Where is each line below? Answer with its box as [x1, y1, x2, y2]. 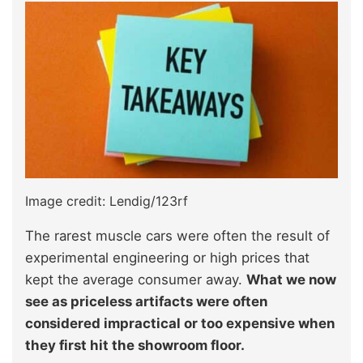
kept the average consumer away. [25, 271, 246, 288]
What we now [246, 271, 336, 288]
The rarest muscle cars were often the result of [25, 227, 330, 244]
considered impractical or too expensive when [25, 314, 335, 331]
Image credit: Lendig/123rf [25, 192, 188, 209]
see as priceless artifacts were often [25, 293, 267, 310]
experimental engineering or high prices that [25, 249, 310, 266]
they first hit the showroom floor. [25, 336, 245, 353]
